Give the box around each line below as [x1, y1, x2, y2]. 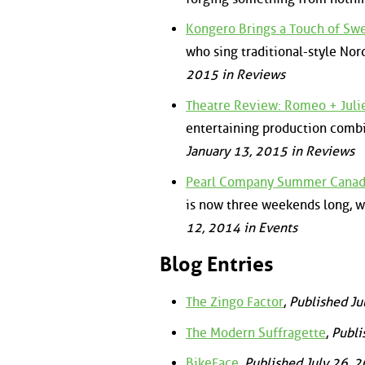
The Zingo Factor [186, 294, 284, 310]
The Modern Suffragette [186, 324, 326, 341]
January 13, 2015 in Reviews [186, 143, 354, 159]
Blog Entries [160, 253, 274, 277]
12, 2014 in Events [186, 219, 297, 235]
